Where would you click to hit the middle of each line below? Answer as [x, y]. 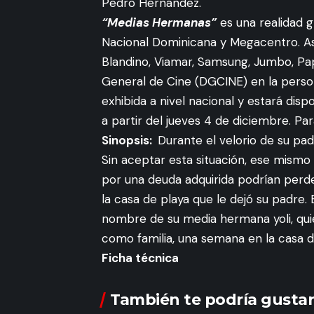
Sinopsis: [130, 140]
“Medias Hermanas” [159, 22]
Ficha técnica [140, 258]
